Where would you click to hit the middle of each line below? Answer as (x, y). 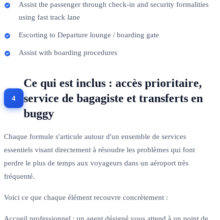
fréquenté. (19, 176)
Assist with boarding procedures (68, 52)
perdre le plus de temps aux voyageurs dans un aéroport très (96, 163)
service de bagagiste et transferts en (113, 98)
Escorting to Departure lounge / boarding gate (89, 35)
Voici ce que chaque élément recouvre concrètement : (86, 197)
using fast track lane (49, 17)
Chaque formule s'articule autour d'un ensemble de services (95, 136)
